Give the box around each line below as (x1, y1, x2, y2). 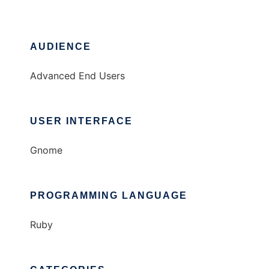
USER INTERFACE (30, 116, 133, 127)
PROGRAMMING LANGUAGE (30, 190, 187, 201)
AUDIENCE (30, 41, 91, 52)
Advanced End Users (30, 70, 125, 82)
